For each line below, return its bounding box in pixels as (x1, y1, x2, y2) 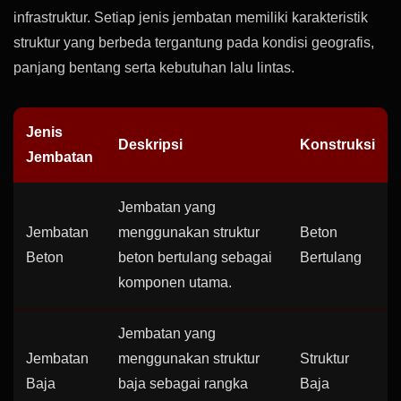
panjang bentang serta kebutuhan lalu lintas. (13, 60, 294, 75)
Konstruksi (300, 137, 375, 152)
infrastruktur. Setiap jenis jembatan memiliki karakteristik (13, 10, 368, 25)
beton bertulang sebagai (118, 250, 272, 265)
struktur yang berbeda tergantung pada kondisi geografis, (13, 35, 374, 50)
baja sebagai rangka (118, 376, 248, 391)
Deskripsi (118, 137, 183, 152)
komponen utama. (118, 275, 232, 290)
